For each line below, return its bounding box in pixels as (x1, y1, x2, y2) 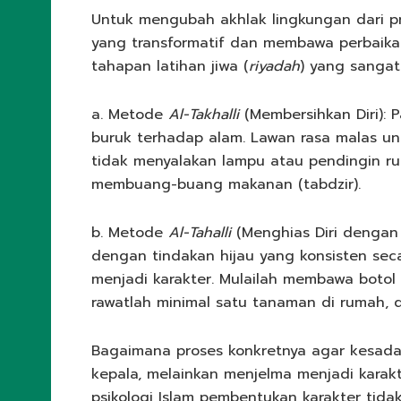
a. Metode (91, 104, 168, 126)
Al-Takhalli (168, 104, 239, 126)
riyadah (249, 55, 300, 78)
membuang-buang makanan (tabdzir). (91, 174, 361, 196)
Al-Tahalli (168, 222, 231, 244)
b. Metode (91, 222, 168, 244)
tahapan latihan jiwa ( (91, 55, 249, 78)
